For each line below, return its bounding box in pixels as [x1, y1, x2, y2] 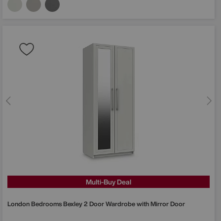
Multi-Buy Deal [86, 176, 131, 187]
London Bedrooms [7, 199, 63, 209]
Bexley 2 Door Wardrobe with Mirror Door [63, 199, 185, 209]
